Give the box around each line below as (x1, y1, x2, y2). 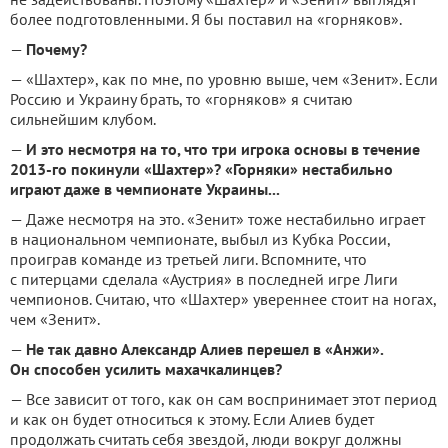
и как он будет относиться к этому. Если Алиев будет (10, 409, 374, 430)
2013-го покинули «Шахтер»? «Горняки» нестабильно (10, 159, 393, 180)
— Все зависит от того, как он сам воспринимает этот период (10, 389, 437, 410)
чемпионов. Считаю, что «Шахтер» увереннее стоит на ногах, (10, 289, 436, 310)
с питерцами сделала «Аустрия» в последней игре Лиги (10, 269, 398, 290)
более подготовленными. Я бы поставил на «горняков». (10, 9, 402, 30)
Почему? (26, 39, 87, 60)
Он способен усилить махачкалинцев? (10, 359, 282, 380)
